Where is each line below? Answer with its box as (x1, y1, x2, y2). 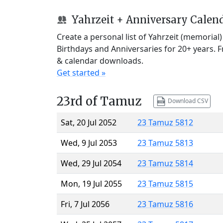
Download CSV (166, 96, 208, 105)
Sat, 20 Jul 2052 (61, 116, 116, 128)
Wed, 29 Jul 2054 (61, 157, 121, 169)
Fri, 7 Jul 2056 (61, 198, 110, 210)
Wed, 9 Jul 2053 (61, 137, 117, 148)
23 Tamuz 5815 (137, 178, 193, 189)
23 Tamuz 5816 (137, 198, 193, 210)
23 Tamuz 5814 (137, 157, 193, 169)
